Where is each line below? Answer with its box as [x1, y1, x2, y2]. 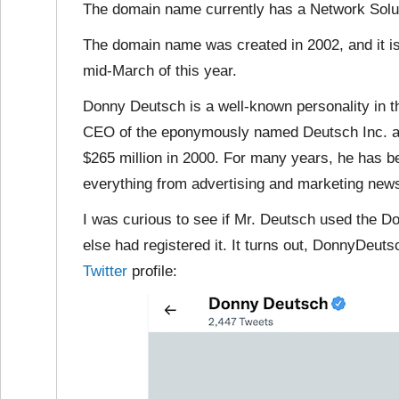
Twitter [83, 263, 127, 280]
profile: [127, 263, 177, 280]
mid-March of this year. [83, 62, 237, 79]
